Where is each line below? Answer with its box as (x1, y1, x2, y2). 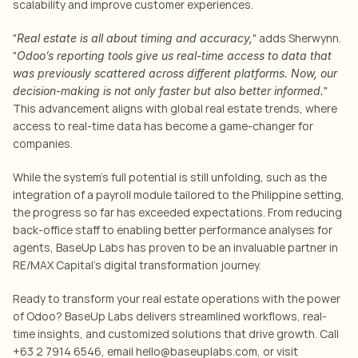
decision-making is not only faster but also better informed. (13, 84, 324, 97)
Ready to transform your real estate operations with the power (13, 291, 340, 306)
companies (13, 136, 70, 151)
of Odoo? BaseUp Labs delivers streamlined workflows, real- (13, 308, 327, 324)
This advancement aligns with (13, 101, 170, 116)
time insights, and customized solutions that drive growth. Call (13, 326, 339, 341)
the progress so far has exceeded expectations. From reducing (13, 205, 342, 220)
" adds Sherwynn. (253, 30, 341, 46)
